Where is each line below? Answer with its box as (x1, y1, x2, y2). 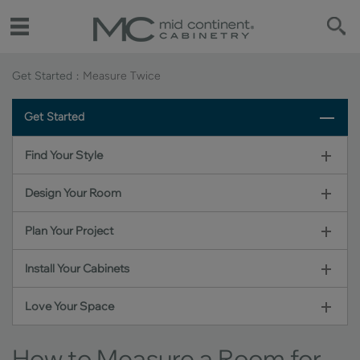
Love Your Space (25, 299, 114, 313)
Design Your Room (25, 186, 121, 200)
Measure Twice (83, 69, 161, 83)
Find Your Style (25, 148, 103, 162)
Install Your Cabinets (25, 261, 129, 276)
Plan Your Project (25, 223, 113, 238)
